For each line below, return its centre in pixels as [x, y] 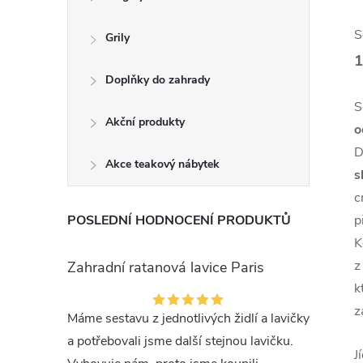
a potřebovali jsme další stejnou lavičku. [180, 341]
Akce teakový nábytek [162, 164]
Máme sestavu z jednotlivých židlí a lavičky [188, 318]
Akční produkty [145, 122]
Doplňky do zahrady [158, 80]
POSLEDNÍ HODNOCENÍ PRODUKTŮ [179, 220]
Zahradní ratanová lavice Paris [166, 267]
